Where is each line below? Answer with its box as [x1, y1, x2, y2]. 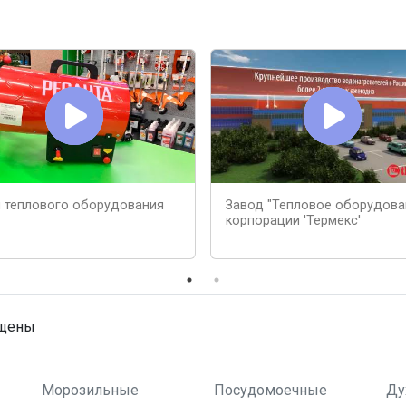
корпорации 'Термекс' [226, 212, 361, 228]
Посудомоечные [214, 381, 327, 399]
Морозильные [42, 381, 139, 399]
